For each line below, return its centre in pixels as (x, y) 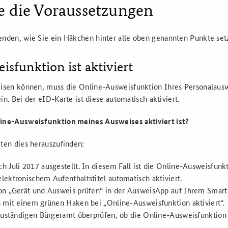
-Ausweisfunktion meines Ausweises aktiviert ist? (100, 121)
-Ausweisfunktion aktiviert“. (177, 203)
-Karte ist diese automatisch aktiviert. (115, 99)
